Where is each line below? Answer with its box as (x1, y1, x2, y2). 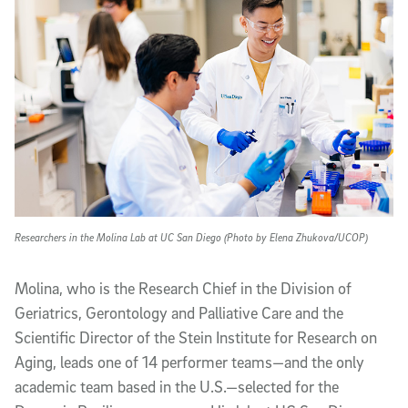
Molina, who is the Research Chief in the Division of (15, 279, 352, 299)
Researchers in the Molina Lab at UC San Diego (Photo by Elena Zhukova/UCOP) (15, 230, 368, 245)
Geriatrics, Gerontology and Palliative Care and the (15, 303, 343, 323)
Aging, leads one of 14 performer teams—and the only (15, 352, 364, 372)
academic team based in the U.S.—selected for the (15, 377, 339, 397)
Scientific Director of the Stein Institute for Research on (15, 328, 377, 348)
